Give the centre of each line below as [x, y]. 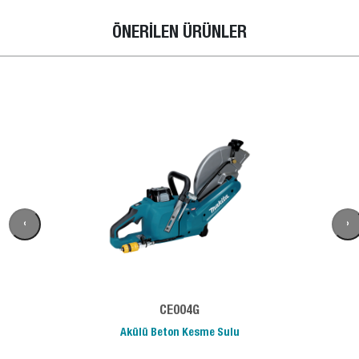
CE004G [179, 312]
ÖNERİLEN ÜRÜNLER [179, 34]
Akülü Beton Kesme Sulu [179, 334]
